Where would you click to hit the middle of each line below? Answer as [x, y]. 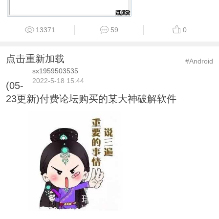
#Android [199, 61]
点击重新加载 [35, 58]
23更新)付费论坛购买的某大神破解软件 [91, 99]
